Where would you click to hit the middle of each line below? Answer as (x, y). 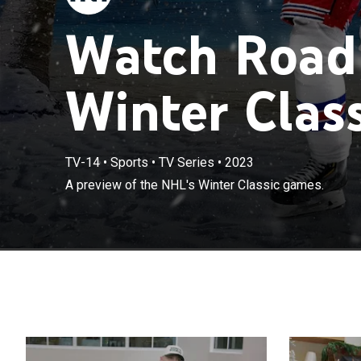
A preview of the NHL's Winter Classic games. (194, 185)
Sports (129, 162)
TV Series (186, 162)
